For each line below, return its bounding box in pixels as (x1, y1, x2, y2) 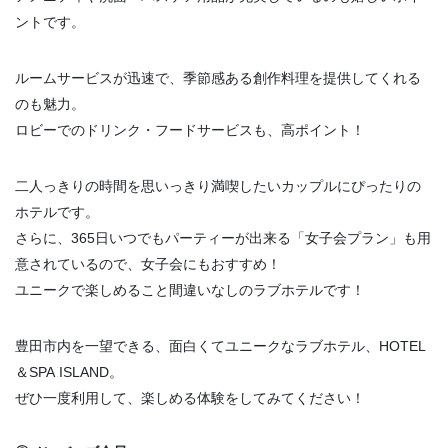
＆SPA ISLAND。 (15, 364, 123, 381)
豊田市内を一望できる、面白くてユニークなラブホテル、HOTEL (15, 338, 426, 355)
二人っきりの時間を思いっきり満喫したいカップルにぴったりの (15, 178, 421, 195)
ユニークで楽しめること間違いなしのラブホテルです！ (15, 282, 365, 299)
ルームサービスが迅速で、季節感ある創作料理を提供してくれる (15, 70, 421, 87)
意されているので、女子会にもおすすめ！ (15, 256, 281, 273)
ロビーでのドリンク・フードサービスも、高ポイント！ (15, 122, 365, 139)
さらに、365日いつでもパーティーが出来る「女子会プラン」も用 (15, 230, 431, 247)
